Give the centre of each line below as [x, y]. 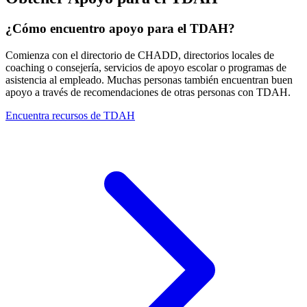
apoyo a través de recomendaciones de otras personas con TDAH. [148, 92]
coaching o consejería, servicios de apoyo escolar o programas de [146, 67]
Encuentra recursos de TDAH [70, 115]
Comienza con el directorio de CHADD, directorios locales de [140, 55]
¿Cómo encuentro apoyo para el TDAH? [120, 29]
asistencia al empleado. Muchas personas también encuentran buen [149, 79]
